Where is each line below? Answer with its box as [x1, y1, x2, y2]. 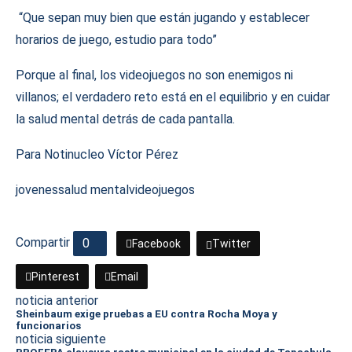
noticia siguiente [16, 332, 106, 346]
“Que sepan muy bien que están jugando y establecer [16, 10, 310, 25]
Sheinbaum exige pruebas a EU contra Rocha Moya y [16, 308, 277, 320]
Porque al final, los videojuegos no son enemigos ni [16, 68, 293, 82]
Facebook [132, 237, 181, 250]
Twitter [212, 237, 251, 250]
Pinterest [31, 270, 79, 283]
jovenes [16, 182, 58, 197]
